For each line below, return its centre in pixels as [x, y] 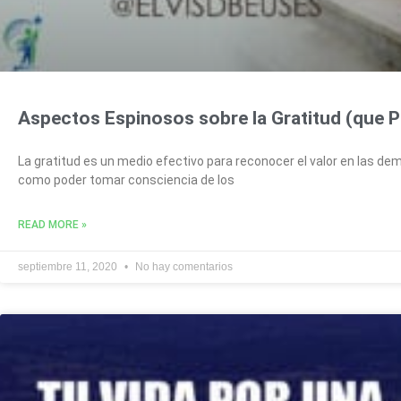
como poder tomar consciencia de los [126, 179]
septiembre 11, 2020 [69, 266]
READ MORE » [52, 224]
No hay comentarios [183, 266]
